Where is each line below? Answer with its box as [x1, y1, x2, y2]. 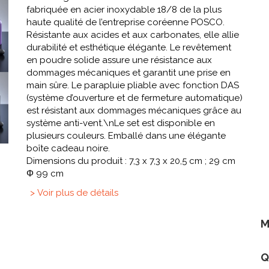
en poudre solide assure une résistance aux [26, 55, 212, 66]
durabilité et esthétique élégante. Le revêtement [26, 42, 231, 53]
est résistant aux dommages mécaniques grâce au [26, 105, 241, 116]
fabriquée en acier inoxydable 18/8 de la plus [26, 4, 222, 16]
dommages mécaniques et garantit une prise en [26, 67, 231, 79]
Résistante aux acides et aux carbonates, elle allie [26, 29, 239, 41]
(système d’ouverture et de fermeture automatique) [26, 92, 243, 104]
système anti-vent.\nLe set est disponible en [26, 118, 215, 129]
